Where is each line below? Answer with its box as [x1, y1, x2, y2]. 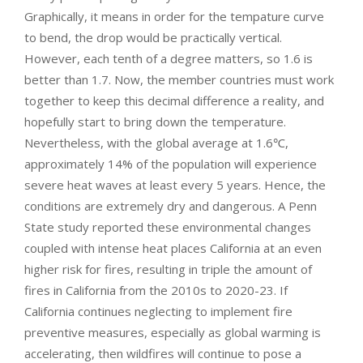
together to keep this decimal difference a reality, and [24, 92, 324, 109]
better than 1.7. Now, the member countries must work [24, 70, 334, 88]
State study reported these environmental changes [24, 218, 311, 235]
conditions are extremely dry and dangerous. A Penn [24, 197, 317, 214]
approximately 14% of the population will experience [24, 155, 317, 172]
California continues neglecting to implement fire [24, 302, 293, 319]
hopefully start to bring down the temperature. [24, 113, 286, 130]
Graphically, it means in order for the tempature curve [24, 7, 324, 24]
